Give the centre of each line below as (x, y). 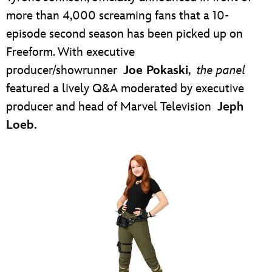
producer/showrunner (65, 71)
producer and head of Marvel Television (112, 107)
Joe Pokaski (156, 71)
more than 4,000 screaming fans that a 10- (117, 16)
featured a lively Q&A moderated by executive (125, 89)
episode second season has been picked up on (124, 34)
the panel (221, 71)
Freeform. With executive (70, 53)
